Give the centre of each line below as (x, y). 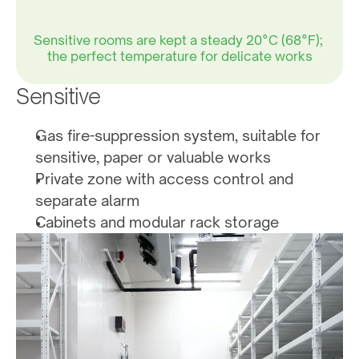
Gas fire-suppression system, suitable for (178, 136)
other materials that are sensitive (179, 125)
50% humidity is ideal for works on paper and (178, 109)
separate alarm (87, 201)
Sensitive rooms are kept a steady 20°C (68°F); (178, 40)
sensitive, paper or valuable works (153, 157)
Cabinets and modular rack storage (157, 222)
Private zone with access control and (164, 179)
